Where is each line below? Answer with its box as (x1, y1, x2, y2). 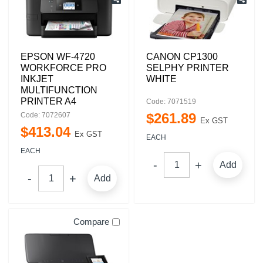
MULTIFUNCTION (21, 85, 97, 95)
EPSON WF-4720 (21, 52, 95, 62)
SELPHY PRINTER (146, 63, 229, 73)
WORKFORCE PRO (21, 63, 106, 73)
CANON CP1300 (146, 52, 218, 62)
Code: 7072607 (21, 111, 70, 119)
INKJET (21, 74, 53, 84)
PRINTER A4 (21, 96, 76, 106)
